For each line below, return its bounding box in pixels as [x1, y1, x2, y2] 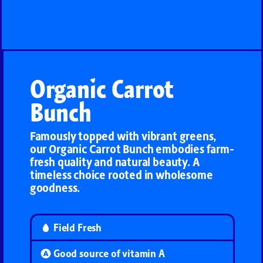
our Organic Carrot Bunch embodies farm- [29, 141, 234, 156]
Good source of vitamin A [53, 247, 165, 260]
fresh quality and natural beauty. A [29, 154, 200, 169]
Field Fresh [53, 221, 102, 234]
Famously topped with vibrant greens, [29, 129, 217, 143]
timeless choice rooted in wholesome [29, 167, 213, 182]
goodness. [29, 180, 80, 195]
